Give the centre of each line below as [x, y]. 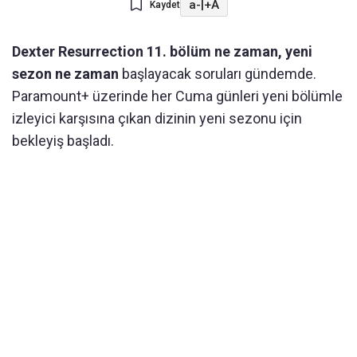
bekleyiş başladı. [63, 141]
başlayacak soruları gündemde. [218, 74]
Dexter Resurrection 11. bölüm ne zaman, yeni [162, 52]
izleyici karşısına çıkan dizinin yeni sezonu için [157, 119]
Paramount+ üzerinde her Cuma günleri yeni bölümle [177, 96]
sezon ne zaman [65, 74]
